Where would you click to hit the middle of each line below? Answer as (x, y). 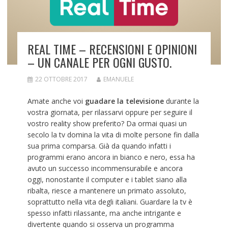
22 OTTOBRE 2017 (61, 79)
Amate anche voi (56, 101)
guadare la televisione (125, 101)
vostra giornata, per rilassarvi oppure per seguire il (110, 112)
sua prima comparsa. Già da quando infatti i (99, 146)
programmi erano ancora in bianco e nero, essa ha (111, 157)
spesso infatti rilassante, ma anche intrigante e (104, 213)
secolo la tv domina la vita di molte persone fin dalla (113, 134)
